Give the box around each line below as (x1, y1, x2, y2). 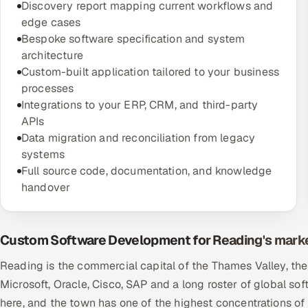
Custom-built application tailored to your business (21, 65, 280, 79)
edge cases (21, 15, 81, 30)
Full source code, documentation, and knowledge (21, 164, 272, 178)
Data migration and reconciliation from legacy (21, 131, 256, 145)
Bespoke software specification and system (21, 32, 245, 46)
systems (21, 147, 65, 162)
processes (21, 81, 74, 96)
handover (21, 180, 71, 195)
